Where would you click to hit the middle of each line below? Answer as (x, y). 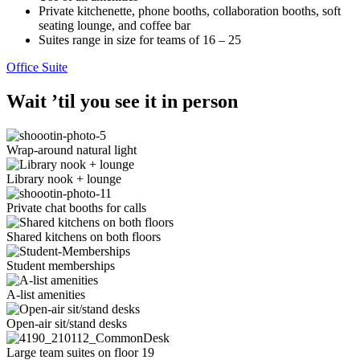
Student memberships (61, 265)
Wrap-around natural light (72, 149)
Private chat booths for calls (76, 207)
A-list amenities (46, 294)
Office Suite (37, 67)
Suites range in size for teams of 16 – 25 (140, 39)
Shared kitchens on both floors (84, 236)
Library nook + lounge (64, 178)
